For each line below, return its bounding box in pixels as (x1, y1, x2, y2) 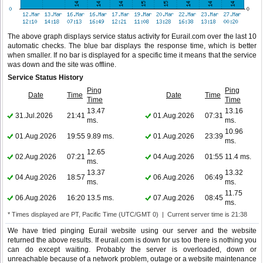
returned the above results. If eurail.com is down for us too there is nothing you (8, 236, 257, 245)
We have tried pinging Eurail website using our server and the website (8, 227, 257, 235)
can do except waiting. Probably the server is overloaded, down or (8, 245, 257, 254)
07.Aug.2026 (153, 194, 194, 203)
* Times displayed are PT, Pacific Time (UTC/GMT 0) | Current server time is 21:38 (8, 211, 247, 218)
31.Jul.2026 (15, 112, 53, 120)
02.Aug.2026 (15, 153, 56, 161)
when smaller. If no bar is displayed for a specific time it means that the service (8, 51, 257, 60)
